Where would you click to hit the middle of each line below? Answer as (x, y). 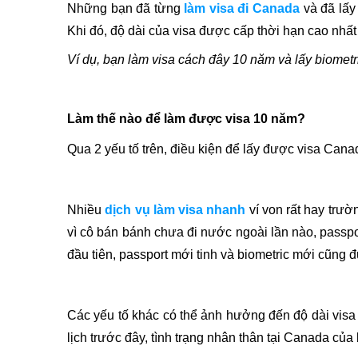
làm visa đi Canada (242, 8)
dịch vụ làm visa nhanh (175, 210)
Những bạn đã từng (126, 8)
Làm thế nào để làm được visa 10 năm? (186, 119)
